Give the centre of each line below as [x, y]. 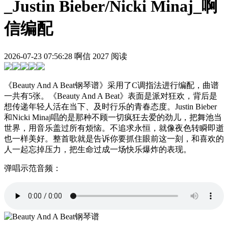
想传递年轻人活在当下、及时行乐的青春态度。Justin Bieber [110, 106]
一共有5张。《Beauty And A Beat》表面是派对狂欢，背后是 [111, 96]
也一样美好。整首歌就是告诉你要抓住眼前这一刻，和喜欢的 [114, 138]
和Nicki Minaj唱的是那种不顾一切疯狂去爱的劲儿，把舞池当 [113, 117]
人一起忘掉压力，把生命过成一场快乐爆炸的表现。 [98, 149]
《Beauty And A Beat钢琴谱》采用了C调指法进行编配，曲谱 [111, 85]
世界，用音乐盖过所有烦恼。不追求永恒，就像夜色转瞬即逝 [114, 128]
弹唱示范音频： [33, 168]
